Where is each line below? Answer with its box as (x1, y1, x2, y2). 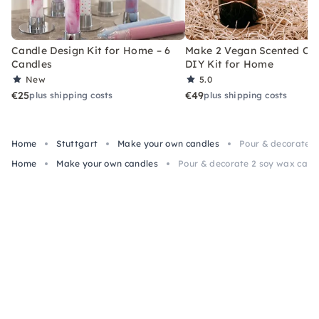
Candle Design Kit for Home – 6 (11, 43, 171, 57)
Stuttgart (56, 137, 98, 149)
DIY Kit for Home (185, 57, 274, 70)
